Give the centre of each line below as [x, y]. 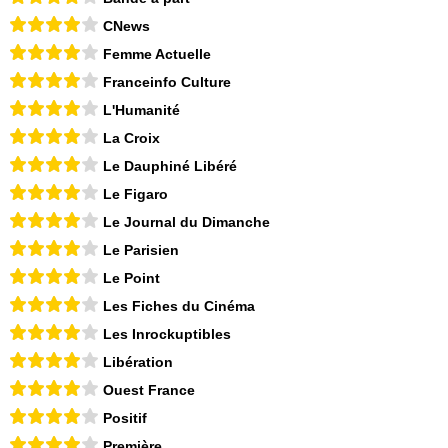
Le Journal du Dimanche [186, 221]
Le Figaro [135, 193]
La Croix [131, 137]
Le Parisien [141, 249]
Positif [125, 417]
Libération [138, 361]
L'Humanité [141, 109]
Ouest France [149, 389]
